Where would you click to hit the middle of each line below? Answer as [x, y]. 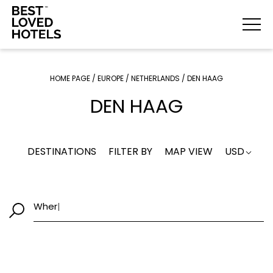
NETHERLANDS [155, 78]
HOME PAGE [70, 78]
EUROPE [111, 78]
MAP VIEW [189, 151]
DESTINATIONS [62, 151]
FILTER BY [130, 151]
